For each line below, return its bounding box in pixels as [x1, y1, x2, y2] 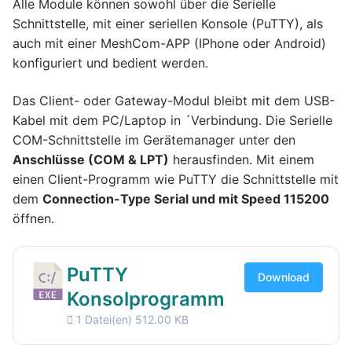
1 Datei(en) [73, 313, 135, 327]
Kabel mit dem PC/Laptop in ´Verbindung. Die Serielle [13, 112, 332, 128]
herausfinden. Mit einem [169, 151, 314, 167]
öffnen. [13, 210, 54, 226]
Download [258, 270, 310, 284]
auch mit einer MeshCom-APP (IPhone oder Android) [13, 35, 326, 51]
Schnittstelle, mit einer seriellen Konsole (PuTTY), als [13, 15, 323, 31]
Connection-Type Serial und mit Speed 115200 [42, 190, 329, 207]
